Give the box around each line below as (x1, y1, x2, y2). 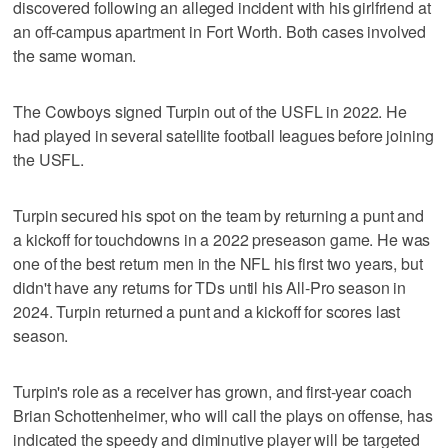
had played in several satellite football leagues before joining (13, 123, 434, 147)
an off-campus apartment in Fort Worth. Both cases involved (13, 19, 427, 43)
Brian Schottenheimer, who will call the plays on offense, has (13, 403, 433, 427)
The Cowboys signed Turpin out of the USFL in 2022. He (13, 99, 407, 123)
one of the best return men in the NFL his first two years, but (13, 251, 423, 275)
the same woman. (13, 43, 137, 67)
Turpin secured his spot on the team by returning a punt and (13, 203, 425, 227)
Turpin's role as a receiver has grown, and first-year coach (13, 379, 413, 403)
